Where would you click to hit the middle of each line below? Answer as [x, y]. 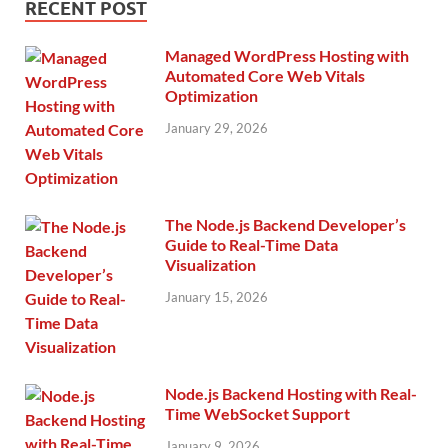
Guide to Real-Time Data [251, 245]
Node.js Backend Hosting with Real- [291, 394]
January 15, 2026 [216, 297]
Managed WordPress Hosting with [287, 56]
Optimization [211, 96]
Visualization [210, 265]
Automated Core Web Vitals [265, 76]
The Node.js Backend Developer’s [285, 225]
